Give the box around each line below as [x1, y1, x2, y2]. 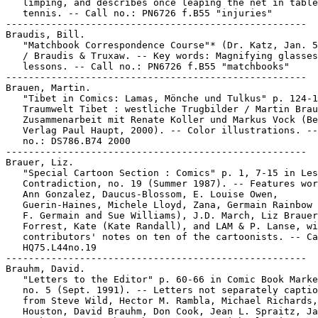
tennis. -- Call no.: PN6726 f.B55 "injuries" [6, 8, 273, 18]
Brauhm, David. [6, 263, 85, 274]
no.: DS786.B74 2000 [6, 136, 131, 146]
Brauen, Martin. [6, 82, 91, 93]
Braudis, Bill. [6, 29, 85, 40]
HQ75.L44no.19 [6, 242, 97, 253]
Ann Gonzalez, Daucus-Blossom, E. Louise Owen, [6, 189, 278, 199]
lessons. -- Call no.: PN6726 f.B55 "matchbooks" [6, 61, 290, 72]
